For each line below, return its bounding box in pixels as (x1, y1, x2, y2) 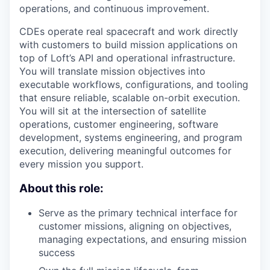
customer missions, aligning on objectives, (39, 220, 231, 233)
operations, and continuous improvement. (19, 2, 209, 14)
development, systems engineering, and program (19, 131, 242, 143)
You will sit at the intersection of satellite (19, 105, 206, 117)
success (39, 246, 75, 259)
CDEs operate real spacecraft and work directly (19, 25, 238, 37)
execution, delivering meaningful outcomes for (19, 145, 231, 157)
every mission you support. (19, 158, 143, 170)
